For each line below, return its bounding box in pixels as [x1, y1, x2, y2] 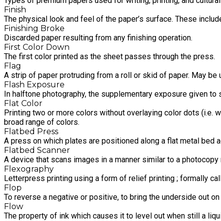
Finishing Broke [4, 24, 65, 34]
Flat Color [4, 99, 42, 109]
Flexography [4, 164, 54, 174]
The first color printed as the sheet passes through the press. [4, 52, 215, 62]
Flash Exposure [4, 80, 65, 90]
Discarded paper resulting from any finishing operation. [4, 33, 192, 43]
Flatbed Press [4, 127, 58, 137]
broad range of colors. [4, 117, 79, 127]
